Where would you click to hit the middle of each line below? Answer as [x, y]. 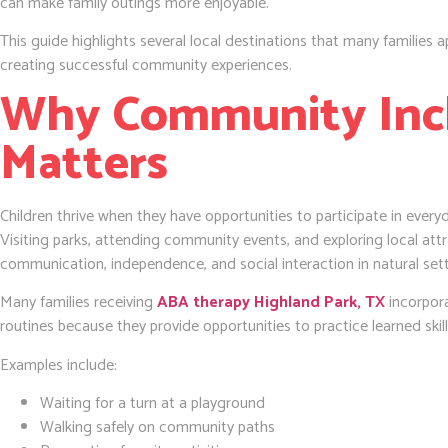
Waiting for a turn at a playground [152, 404]
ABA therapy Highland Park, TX [271, 303]
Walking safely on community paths [157, 428]
